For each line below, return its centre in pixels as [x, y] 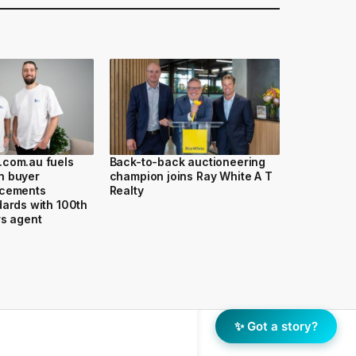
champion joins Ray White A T [191, 176]
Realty [126, 190]
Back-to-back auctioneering [187, 161]
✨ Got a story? [276, 326]
